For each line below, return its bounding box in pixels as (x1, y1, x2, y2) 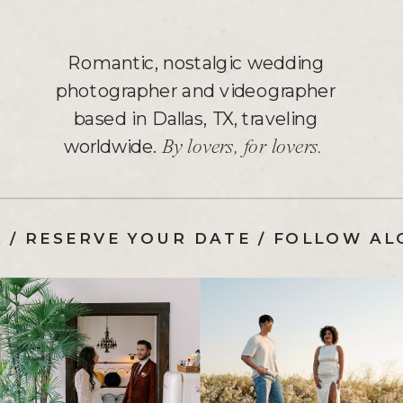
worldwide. (63, 134, 162, 157)
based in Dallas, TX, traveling (73, 106, 318, 130)
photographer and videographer (56, 79, 336, 103)
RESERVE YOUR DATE (25, 228, 252, 247)
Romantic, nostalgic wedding (67, 51, 325, 75)
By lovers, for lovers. (161, 137, 328, 157)
